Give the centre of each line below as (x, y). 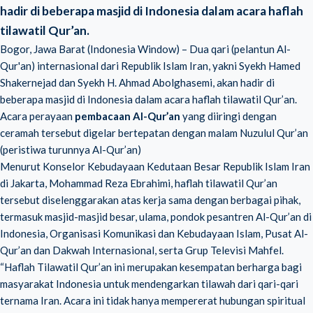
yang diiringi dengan (228, 116)
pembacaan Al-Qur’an (128, 116)
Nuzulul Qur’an (274, 133)
